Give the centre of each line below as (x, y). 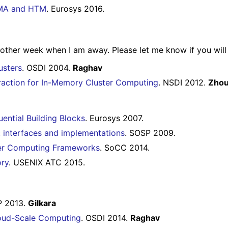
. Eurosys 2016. (75, 9)
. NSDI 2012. (183, 82)
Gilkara (42, 203)
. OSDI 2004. (47, 67)
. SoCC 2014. (125, 147)
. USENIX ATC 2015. (47, 162)
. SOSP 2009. (150, 133)
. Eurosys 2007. (114, 118)
